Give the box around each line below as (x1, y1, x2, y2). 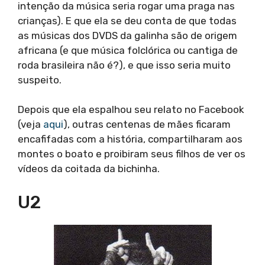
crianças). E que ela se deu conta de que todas (18, 14, 237, 27)
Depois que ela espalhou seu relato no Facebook (18, 104, 244, 116)
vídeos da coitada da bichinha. (18, 163, 160, 175)
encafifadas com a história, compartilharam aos (18, 133, 243, 146)
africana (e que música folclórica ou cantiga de (18, 44, 238, 56)
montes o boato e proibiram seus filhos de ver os (18, 148, 245, 160)
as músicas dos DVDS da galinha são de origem (18, 29, 237, 41)
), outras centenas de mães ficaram (63, 118, 231, 131)
